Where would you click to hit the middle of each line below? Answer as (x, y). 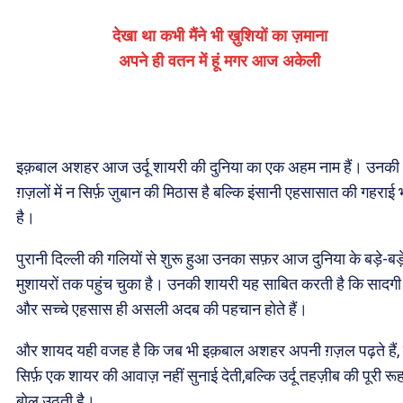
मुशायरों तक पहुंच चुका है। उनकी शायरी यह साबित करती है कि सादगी (209, 284)
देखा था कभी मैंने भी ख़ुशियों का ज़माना (219, 36)
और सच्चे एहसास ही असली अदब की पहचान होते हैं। (162, 309)
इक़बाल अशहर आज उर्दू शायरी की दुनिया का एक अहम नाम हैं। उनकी (208, 167)
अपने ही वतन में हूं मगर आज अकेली (219, 61)
